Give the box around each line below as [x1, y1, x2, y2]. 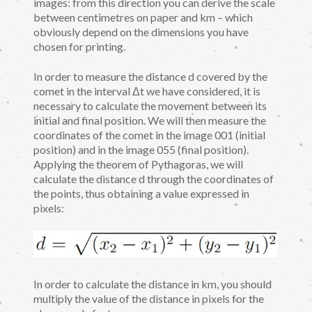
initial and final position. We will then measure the [33, 113, 266, 127]
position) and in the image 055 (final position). [33, 142, 249, 156]
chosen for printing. [33, 40, 125, 54]
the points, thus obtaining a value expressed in [33, 186, 249, 200]
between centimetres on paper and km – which [33, 10, 253, 24]
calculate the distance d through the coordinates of [33, 171, 274, 185]
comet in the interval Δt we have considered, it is [33, 84, 260, 97]
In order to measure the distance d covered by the [33, 69, 267, 83]
